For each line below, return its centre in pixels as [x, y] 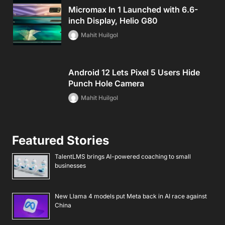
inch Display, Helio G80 [113, 20]
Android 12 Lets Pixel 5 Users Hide [134, 72]
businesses [70, 165]
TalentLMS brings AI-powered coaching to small [123, 156]
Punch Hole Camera [106, 83]
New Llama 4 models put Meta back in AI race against [131, 196]
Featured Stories [61, 140]
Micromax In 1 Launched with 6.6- [133, 9]
